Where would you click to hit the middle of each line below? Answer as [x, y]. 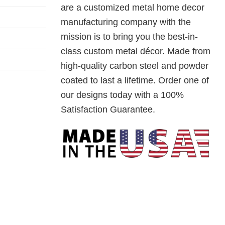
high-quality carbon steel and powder [135, 66]
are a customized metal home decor [133, 8]
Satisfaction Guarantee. [108, 110]
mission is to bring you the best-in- [129, 37]
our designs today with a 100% [122, 95]
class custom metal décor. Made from [136, 51]
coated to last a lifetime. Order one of [135, 81]
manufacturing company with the [126, 22]
